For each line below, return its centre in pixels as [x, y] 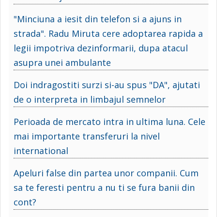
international [41, 150]
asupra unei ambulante [62, 62]
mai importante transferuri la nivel [87, 136]
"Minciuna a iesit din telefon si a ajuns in [98, 19]
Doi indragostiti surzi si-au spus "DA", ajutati [107, 85]
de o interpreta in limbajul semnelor [90, 99]
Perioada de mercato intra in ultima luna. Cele [109, 121]
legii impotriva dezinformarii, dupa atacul [101, 48]
